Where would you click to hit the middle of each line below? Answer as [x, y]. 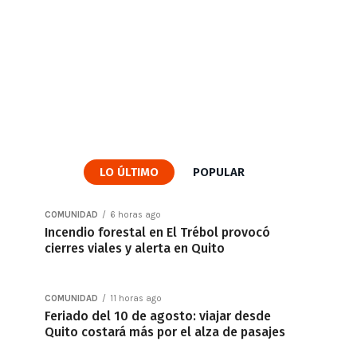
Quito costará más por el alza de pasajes [165, 332]
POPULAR [219, 172]
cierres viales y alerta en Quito [135, 248]
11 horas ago [136, 298]
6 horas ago [135, 215]
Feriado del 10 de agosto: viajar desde [158, 316]
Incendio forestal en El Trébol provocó [157, 232]
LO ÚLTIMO [129, 172]
